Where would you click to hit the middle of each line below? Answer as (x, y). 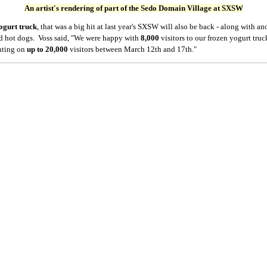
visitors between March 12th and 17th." (132, 49)
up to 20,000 (47, 49)
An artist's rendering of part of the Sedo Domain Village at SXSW (134, 8)
